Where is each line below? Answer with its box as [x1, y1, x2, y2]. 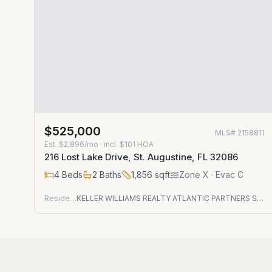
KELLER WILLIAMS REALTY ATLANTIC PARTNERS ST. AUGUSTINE [257, 194, 264, 203]
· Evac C [209, 169, 243, 180]
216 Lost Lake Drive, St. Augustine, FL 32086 [44, 151, 238, 163]
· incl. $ [98, 140, 124, 149]
